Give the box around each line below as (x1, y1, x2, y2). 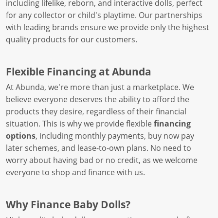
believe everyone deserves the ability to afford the (6, 93, 189, 105)
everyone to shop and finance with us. (6, 166, 145, 178)
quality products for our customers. (6, 34, 137, 45)
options (6, 130, 36, 141)
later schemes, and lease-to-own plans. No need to (6, 142, 191, 153)
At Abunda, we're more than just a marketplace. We (6, 81, 194, 92)
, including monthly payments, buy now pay (36, 130, 194, 141)
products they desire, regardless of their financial (6, 106, 186, 117)
